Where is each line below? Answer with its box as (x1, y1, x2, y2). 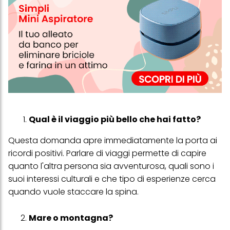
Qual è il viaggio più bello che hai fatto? (29, 113, 201, 126)
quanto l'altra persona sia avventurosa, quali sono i (8, 160, 214, 172)
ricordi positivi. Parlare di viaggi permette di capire (8, 147, 206, 160)
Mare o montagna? (29, 212, 113, 224)
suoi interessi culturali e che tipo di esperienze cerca (8, 173, 216, 185)
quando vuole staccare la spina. (8, 186, 139, 198)
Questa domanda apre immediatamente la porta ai (8, 135, 217, 147)
